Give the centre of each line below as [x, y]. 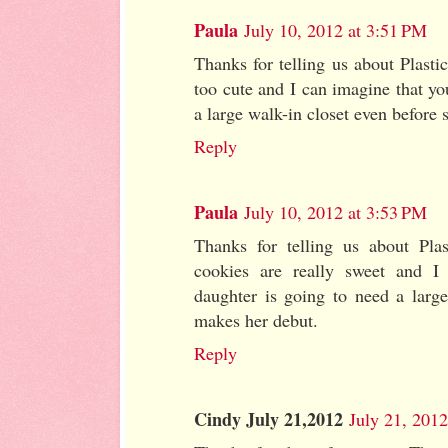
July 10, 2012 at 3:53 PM [335, 212]
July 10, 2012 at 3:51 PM [335, 29]
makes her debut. [256, 320]
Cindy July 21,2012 [268, 419]
